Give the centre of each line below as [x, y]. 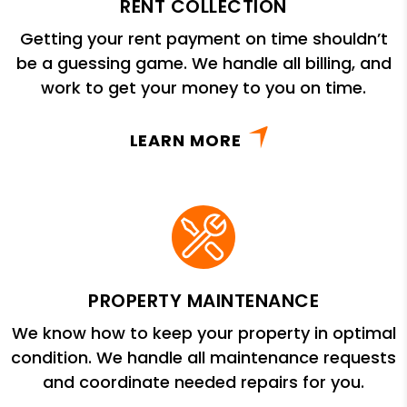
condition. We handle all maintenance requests [203, 357]
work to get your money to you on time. [203, 87]
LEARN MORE [185, 140]
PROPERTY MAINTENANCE [203, 300]
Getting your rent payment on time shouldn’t [203, 38]
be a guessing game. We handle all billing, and [203, 63]
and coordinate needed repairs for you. [203, 382]
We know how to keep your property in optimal [203, 333]
